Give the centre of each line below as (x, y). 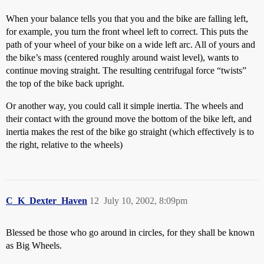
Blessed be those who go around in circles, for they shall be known (130, 232)
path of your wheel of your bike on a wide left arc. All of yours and (131, 44)
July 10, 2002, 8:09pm (146, 201)
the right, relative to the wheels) (64, 145)
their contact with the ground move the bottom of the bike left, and (129, 119)
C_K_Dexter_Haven (47, 201)
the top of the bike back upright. (65, 83)
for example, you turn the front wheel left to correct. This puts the (127, 32)
